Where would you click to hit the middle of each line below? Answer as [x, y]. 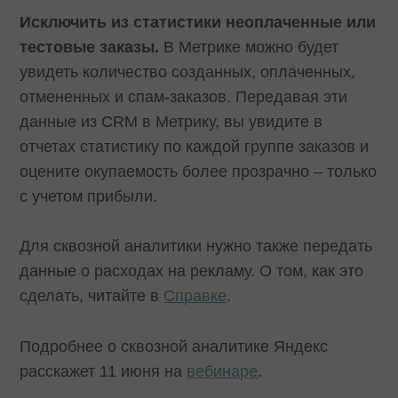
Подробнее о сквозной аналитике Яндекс [174, 347]
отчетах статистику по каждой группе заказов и [195, 146]
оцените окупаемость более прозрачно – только [199, 171]
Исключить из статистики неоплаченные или [198, 22]
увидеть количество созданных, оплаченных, [188, 72]
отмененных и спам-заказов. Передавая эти [184, 96]
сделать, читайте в [92, 296]
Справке [195, 296]
